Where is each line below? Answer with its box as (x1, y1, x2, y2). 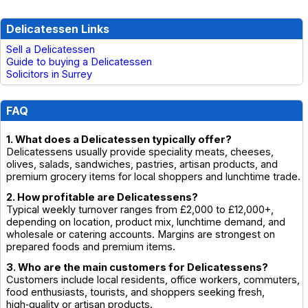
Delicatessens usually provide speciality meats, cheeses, (6, 145, 274, 158)
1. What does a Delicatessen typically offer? (6, 133, 232, 146)
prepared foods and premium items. (6, 240, 175, 253)
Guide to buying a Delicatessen (6, 55, 152, 68)
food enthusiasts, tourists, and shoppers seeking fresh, (6, 285, 265, 298)
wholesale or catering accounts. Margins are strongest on (6, 228, 275, 241)
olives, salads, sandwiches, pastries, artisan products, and (6, 157, 278, 170)
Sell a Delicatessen (6, 43, 95, 56)
